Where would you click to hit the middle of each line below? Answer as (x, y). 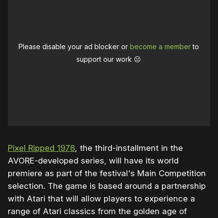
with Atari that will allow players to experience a (101, 199)
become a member (161, 47)
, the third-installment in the (129, 148)
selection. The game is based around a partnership (107, 186)
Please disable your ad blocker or (74, 47)
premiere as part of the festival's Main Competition (107, 173)
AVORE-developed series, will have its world (93, 161)
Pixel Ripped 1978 (41, 148)
